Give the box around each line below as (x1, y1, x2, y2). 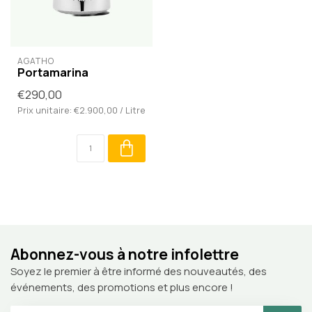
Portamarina (17, 63, 88, 80)
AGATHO (17, 54, 54, 67)
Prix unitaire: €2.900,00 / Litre (17, 103, 146, 116)
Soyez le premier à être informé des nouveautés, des (10, 263, 267, 279)
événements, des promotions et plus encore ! (10, 279, 233, 295)
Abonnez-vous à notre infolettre (10, 244, 239, 264)
